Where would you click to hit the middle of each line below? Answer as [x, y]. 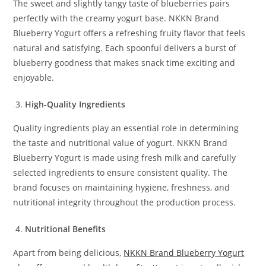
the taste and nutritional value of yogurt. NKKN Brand [121, 142]
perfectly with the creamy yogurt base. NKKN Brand [116, 18]
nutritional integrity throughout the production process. [125, 202]
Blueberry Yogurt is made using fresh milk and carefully [125, 157]
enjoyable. [34, 77]
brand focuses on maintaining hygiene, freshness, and [122, 187]
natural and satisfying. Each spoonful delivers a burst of [125, 47]
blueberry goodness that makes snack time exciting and [124, 62]
